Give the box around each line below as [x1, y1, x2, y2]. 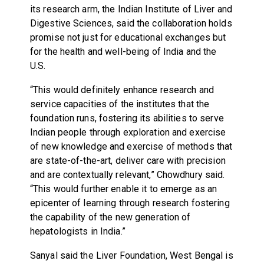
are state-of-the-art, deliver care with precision [29, 154, 226, 166]
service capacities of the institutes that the [29, 98, 210, 110]
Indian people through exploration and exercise [29, 126, 226, 138]
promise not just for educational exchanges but [29, 31, 226, 43]
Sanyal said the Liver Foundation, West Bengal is [29, 249, 233, 261]
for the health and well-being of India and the [29, 45, 217, 57]
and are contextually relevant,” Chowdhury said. [29, 169, 225, 180]
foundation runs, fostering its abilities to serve [29, 112, 224, 124]
